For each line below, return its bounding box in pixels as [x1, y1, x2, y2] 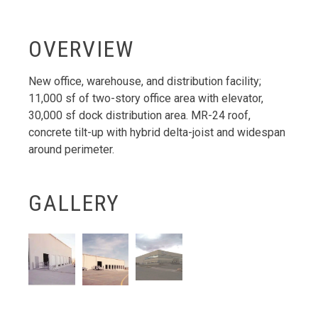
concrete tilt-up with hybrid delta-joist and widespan [28, 126, 285, 139]
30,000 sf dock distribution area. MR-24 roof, [28, 109, 251, 122]
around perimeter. [28, 143, 114, 156]
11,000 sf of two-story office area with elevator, [28, 92, 263, 105]
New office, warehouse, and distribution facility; [28, 75, 261, 88]
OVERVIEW [28, 35, 134, 62]
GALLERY [28, 190, 120, 216]
